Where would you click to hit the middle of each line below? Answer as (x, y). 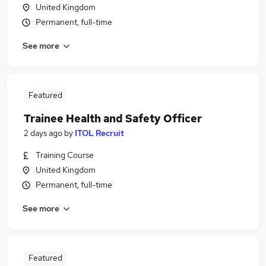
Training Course (65, 155)
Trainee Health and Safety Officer (113, 118)
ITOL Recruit (99, 133)
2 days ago (43, 133)
